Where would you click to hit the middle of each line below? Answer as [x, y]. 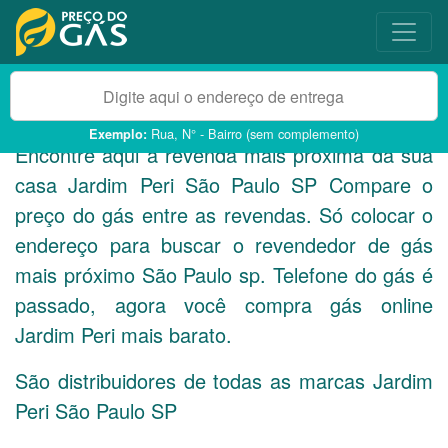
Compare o [375, 184]
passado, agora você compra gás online [224, 304]
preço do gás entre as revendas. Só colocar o [224, 214]
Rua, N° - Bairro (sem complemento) [253, 133]
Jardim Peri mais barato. [123, 334]
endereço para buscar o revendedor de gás [224, 244]
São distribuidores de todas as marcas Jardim [224, 380]
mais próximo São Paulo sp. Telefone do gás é [224, 274]
